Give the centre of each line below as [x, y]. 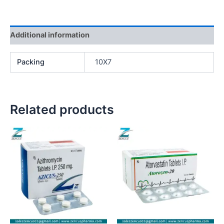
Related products [62, 110]
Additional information [50, 35]
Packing [31, 62]
